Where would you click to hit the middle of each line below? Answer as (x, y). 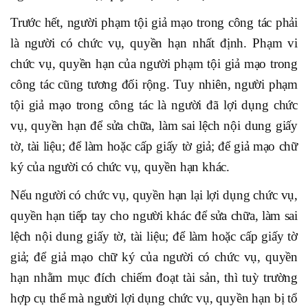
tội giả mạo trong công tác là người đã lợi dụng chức (154, 105)
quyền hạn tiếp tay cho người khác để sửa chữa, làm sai (154, 216)
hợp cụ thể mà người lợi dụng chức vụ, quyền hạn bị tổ (154, 298)
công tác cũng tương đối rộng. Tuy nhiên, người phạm (154, 85)
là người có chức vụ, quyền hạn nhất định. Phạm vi (154, 43)
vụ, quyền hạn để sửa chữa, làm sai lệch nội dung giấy (154, 126)
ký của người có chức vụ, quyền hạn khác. (120, 167)
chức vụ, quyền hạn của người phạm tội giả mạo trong (154, 64)
